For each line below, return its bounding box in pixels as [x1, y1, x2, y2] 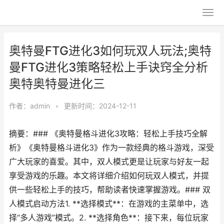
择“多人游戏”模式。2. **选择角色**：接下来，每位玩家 [9, 213, 208, 222]
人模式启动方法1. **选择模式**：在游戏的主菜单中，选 [9, 199, 208, 208]
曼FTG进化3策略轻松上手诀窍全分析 [9, 60, 208, 74]
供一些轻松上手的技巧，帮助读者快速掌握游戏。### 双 [9, 185, 210, 194]
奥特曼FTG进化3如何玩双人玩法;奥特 [9, 43, 211, 58]
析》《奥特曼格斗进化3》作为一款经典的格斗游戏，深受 [9, 143, 214, 152]
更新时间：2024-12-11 [64, 101, 136, 110]
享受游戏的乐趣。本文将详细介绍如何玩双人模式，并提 [9, 171, 209, 180]
